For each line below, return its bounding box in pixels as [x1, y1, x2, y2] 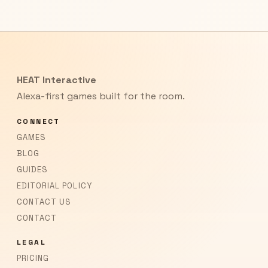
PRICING [17, 253, 50, 263]
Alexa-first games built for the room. [17, 90, 185, 102]
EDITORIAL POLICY [17, 181, 92, 191]
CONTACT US [17, 197, 72, 207]
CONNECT [17, 117, 60, 126]
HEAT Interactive [17, 74, 96, 86]
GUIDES [17, 165, 48, 175]
